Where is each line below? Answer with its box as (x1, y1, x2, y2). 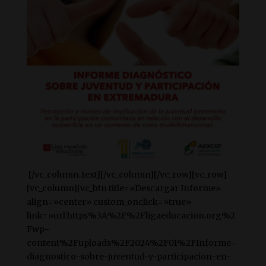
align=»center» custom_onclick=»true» (26, 197, 191, 207)
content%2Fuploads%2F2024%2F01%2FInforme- (26, 237, 236, 248)
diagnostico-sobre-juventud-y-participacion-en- (26, 251, 231, 262)
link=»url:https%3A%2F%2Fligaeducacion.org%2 (26, 210, 235, 221)
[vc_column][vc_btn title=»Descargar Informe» (26, 183, 221, 194)
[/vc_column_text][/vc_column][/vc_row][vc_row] (26, 169, 227, 180)
